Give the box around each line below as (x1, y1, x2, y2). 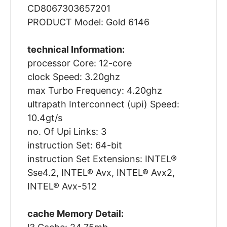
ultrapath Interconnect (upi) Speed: (27, 99, 179, 110)
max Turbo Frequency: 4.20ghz (27, 85, 162, 96)
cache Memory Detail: (27, 208, 124, 219)
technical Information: (27, 44, 125, 55)
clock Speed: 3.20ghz (27, 71, 120, 83)
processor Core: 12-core (27, 58, 132, 69)
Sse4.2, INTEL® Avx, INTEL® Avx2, (27, 167, 175, 178)
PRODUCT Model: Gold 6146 (27, 17, 149, 28)
